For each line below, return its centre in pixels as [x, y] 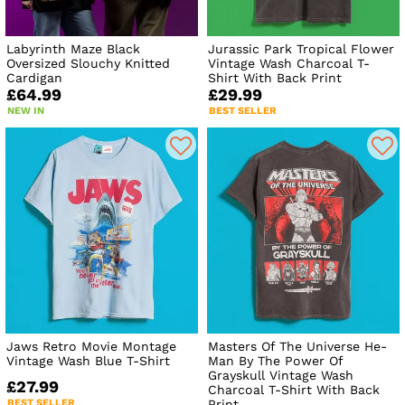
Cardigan [34, 77]
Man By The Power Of [276, 360]
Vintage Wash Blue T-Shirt [88, 360]
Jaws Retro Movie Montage [91, 346]
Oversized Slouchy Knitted [88, 63]
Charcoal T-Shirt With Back [294, 389]
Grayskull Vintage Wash [281, 375]
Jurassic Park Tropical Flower [301, 48]
